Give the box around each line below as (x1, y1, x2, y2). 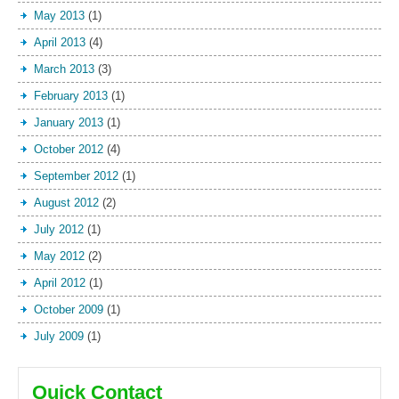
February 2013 (34, 88, 108, 102)
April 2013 (34, 35, 85, 49)
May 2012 (34, 248, 85, 263)
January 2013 (34, 115, 103, 129)
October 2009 (34, 302, 103, 316)
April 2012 (34, 275, 85, 289)
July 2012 (34, 222, 84, 236)
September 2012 (34, 168, 118, 183)
